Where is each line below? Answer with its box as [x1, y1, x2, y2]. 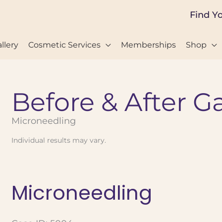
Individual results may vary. [11, 136, 107, 145]
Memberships [121, 40, 176, 50]
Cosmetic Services [28, 40, 101, 50]
